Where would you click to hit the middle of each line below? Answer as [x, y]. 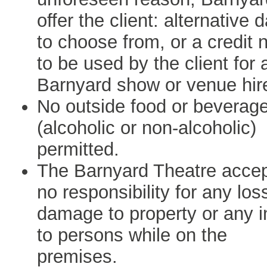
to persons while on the [132, 235]
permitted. [78, 149]
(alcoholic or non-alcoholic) [147, 128]
